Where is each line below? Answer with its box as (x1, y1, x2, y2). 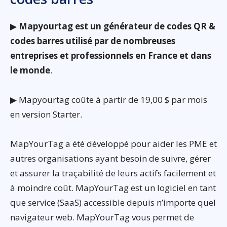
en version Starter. (10, 108, 82, 121)
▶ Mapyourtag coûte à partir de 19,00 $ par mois (10, 94, 207, 106)
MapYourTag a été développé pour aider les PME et (10, 138, 217, 150)
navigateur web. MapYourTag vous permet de (10, 211, 194, 223)
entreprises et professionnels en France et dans (10, 50, 211, 62)
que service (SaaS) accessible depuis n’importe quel (10, 197, 216, 209)
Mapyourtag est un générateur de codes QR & (19, 20, 215, 32)
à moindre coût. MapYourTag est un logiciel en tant (10, 182, 216, 194)
